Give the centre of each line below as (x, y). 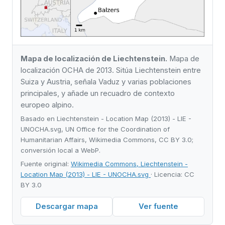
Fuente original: (46, 163)
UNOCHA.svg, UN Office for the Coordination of (95, 129)
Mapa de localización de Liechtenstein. (94, 59)
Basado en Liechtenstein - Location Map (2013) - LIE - (106, 119)
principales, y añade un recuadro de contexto (98, 93)
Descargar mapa (67, 207)
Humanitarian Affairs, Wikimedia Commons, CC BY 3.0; (107, 140)
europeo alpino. (47, 105)
